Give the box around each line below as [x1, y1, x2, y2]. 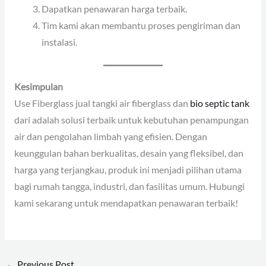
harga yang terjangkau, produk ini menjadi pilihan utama [14, 164, 242, 175]
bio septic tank [189, 97, 249, 109]
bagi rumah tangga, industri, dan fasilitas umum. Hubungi [14, 180, 245, 192]
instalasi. [42, 37, 78, 48]
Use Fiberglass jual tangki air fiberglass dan [14, 97, 190, 109]
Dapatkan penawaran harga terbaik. [42, 4, 188, 15]
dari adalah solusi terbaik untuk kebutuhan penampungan [14, 114, 249, 125]
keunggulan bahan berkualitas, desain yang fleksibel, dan [14, 147, 243, 159]
